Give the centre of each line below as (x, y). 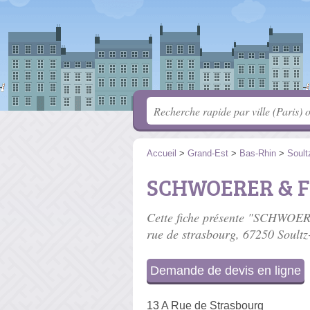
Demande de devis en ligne (226, 271)
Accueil (162, 153)
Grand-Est (208, 153)
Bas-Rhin (258, 153)
